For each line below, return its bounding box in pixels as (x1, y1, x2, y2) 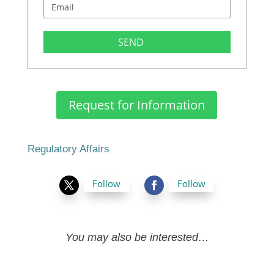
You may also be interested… (65, 231, 210, 243)
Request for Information (68, 97, 206, 114)
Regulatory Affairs (27, 143, 109, 155)
